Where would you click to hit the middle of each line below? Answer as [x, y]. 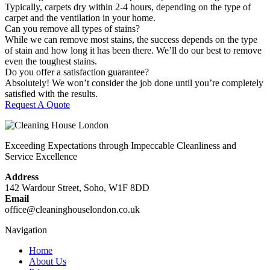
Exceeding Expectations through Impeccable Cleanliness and [121, 146]
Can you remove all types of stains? [72, 29]
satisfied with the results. [51, 94]
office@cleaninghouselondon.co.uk [72, 210]
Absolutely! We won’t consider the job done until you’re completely [134, 83]
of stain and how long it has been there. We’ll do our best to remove [133, 51]
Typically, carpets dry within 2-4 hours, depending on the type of [128, 7]
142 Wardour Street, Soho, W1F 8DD [77, 188]
